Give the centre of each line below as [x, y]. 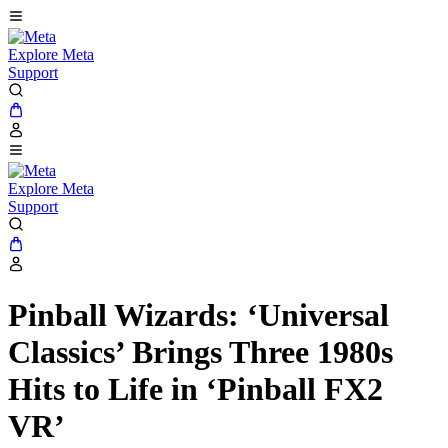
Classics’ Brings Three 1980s [200, 352]
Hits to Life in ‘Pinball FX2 [195, 389]
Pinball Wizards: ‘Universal [198, 315]
